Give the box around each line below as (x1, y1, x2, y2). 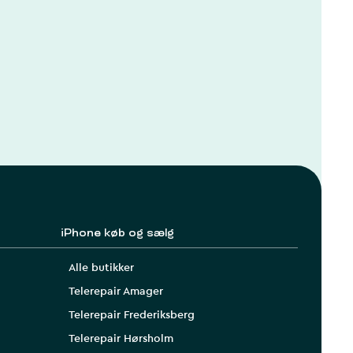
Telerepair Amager (69, 286, 163, 298)
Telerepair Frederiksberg (69, 310, 195, 321)
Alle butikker (69, 262, 134, 274)
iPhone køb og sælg (61, 228, 174, 240)
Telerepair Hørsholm (69, 333, 173, 345)
